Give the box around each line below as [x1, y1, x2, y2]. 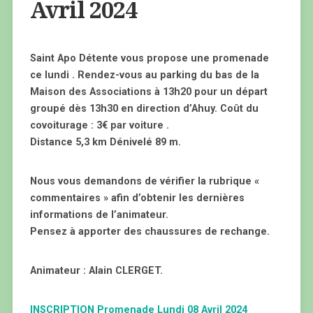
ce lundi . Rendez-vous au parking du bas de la [29, 69, 259, 81]
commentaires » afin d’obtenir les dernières [29, 192, 245, 204]
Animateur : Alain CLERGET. [29, 265, 163, 277]
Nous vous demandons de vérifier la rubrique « [29, 175, 259, 187]
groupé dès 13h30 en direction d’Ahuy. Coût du [29, 103, 259, 115]
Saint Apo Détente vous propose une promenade [29, 52, 269, 64]
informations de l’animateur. [29, 209, 168, 221]
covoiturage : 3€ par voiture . [29, 119, 169, 131]
